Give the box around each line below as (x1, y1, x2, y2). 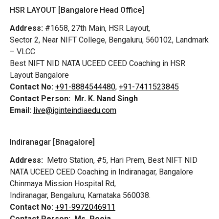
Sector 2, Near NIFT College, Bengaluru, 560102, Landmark (10, 35, 209, 45)
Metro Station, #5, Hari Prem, (45, 155, 148, 165)
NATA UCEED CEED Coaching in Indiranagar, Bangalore (10, 167, 193, 176)
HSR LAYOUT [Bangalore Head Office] (10, 5, 144, 15)
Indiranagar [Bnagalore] (10, 137, 95, 147)
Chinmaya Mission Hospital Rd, (10, 178, 118, 188)
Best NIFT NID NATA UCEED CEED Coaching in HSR (10, 59, 185, 68)
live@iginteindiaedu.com (33, 106, 116, 115)
